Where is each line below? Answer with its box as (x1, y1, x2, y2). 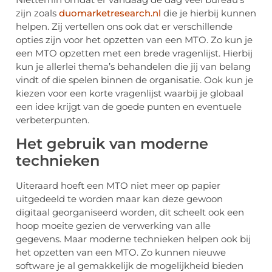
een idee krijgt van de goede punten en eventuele (16, 100, 242, 112)
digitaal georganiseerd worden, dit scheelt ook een (16, 206, 244, 219)
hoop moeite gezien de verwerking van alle (16, 220, 211, 232)
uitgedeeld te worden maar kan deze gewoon (16, 193, 223, 205)
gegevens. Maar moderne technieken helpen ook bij (16, 233, 251, 245)
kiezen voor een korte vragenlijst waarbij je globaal (16, 87, 243, 99)
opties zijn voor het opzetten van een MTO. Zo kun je (16, 33, 253, 46)
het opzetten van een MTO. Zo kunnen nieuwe (16, 246, 226, 259)
